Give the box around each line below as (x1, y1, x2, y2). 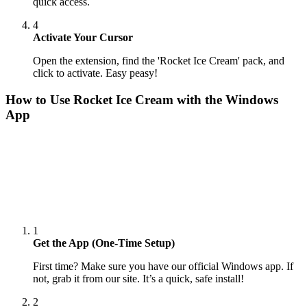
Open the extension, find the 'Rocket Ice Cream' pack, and (33, 55, 284, 67)
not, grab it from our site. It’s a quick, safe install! (33, 273, 244, 285)
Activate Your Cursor (33, 32, 133, 44)
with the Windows (173, 92, 278, 107)
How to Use (5, 92, 73, 107)
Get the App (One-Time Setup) (33, 237, 175, 249)
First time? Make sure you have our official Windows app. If (33, 260, 293, 273)
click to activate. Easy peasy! (33, 67, 158, 79)
